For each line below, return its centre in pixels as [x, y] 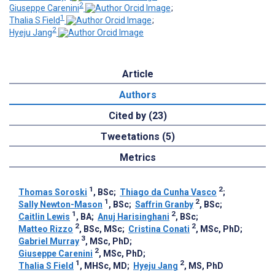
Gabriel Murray [49, 241]
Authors [137, 95]
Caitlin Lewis [44, 216]
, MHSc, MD [103, 265]
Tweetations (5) [137, 136]
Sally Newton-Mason [60, 204]
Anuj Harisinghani [134, 216]
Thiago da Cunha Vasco [168, 192]
